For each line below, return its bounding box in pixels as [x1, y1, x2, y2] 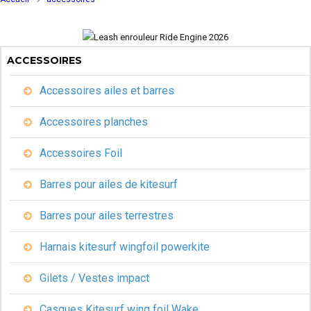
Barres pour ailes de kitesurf [37, 177, 178, 191]
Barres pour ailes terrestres [37, 208, 174, 222]
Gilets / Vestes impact [37, 271, 149, 285]
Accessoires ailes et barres [37, 83, 174, 97]
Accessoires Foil [37, 146, 122, 160]
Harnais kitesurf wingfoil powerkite [37, 239, 210, 253]
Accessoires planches [37, 115, 148, 128]
